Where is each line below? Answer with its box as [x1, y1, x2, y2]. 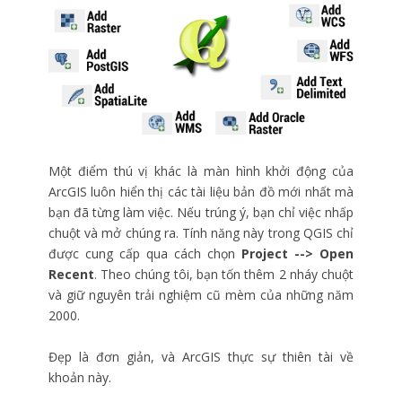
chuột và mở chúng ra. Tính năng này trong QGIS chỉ [48, 224, 354, 242]
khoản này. [48, 369, 111, 387]
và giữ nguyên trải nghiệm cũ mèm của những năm [48, 286, 354, 304]
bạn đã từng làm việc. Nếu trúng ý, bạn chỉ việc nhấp [48, 204, 354, 222]
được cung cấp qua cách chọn [48, 245, 241, 263]
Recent [48, 266, 94, 284]
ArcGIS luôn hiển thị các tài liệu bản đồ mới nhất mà [48, 183, 354, 201]
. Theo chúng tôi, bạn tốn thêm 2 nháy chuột [94, 266, 354, 284]
